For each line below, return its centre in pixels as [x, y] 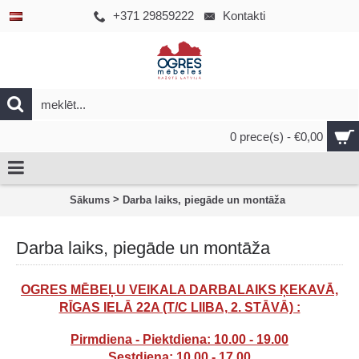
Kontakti [244, 16]
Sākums [90, 200]
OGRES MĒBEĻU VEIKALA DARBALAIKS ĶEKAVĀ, [179, 290]
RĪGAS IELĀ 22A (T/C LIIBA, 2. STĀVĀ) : [179, 307]
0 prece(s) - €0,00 [276, 137]
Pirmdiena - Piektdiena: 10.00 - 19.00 [179, 339]
